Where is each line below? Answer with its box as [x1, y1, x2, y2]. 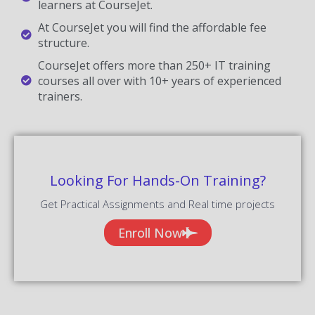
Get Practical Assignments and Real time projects [40, 196, 275, 211]
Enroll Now [117, 224, 182, 241]
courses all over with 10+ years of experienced [37, 72, 281, 89]
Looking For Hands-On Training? [49, 170, 266, 190]
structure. [37, 34, 89, 51]
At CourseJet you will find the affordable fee [37, 19, 266, 35]
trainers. [37, 88, 82, 104]
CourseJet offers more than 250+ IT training [37, 57, 271, 73]
